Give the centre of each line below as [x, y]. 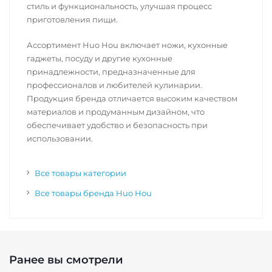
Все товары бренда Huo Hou [93, 193]
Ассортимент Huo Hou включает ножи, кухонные [127, 45]
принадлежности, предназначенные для [111, 72]
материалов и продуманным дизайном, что [116, 112]
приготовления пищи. [72, 19]
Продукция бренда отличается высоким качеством [132, 98]
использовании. [60, 138]
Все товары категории [80, 173]
